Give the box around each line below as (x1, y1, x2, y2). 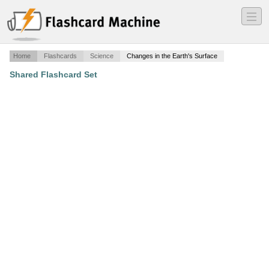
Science (90, 52, 113, 60)
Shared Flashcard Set (10, 70, 97, 80)
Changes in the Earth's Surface (127, 52, 217, 60)
